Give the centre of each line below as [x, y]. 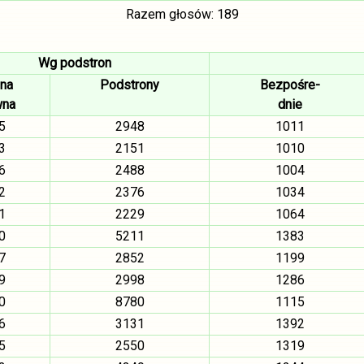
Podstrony [130, 85]
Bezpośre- [290, 85]
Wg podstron [74, 63]
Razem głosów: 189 [182, 14]
